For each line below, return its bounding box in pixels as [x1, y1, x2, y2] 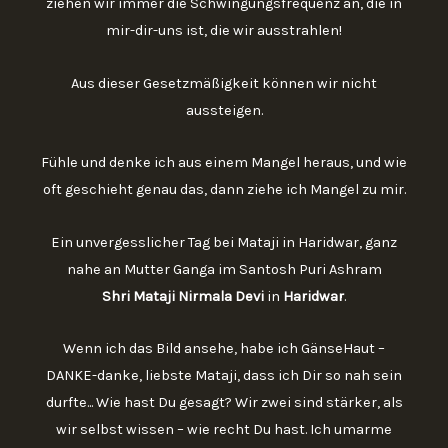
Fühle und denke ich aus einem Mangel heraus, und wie [41, 154, 407, 172]
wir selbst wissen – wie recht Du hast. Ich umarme [56, 421, 392, 439]
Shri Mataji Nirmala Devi [102, 287, 264, 305]
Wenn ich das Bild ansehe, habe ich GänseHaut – [63, 340, 385, 358]
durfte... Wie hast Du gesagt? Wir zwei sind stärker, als [45, 394, 403, 412]
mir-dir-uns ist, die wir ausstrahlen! [106, 22, 342, 40]
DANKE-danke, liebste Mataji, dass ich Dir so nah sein [46, 367, 402, 385]
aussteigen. [185, 101, 263, 119]
